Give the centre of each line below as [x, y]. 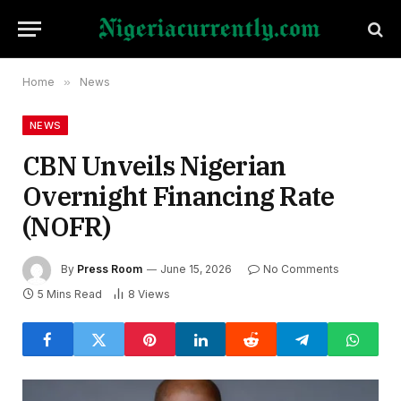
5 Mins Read [70, 294]
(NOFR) [67, 226]
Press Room [110, 269]
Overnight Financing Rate [179, 196]
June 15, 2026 [196, 269]
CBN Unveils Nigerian [154, 166]
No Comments [301, 269]
